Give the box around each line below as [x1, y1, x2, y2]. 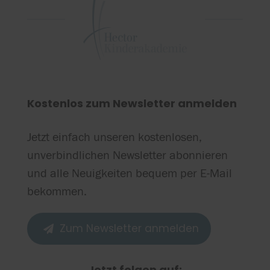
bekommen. [27, 184, 87, 198]
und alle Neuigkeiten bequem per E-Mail [27, 166, 232, 180]
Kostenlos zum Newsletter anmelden [27, 95, 237, 111]
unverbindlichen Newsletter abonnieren [27, 148, 228, 162]
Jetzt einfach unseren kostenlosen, [27, 130, 202, 144]
